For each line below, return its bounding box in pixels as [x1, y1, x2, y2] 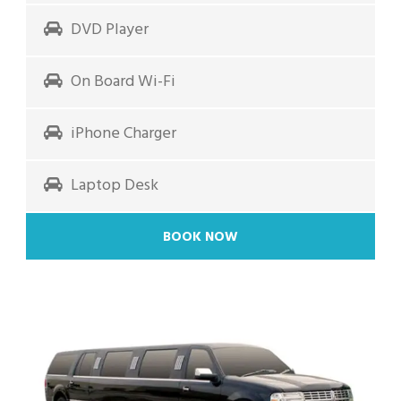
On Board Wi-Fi [71, 68, 175, 95]
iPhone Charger [71, 120, 176, 147]
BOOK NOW [163, 226, 238, 248]
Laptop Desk [71, 172, 158, 199]
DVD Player [71, 16, 149, 43]
